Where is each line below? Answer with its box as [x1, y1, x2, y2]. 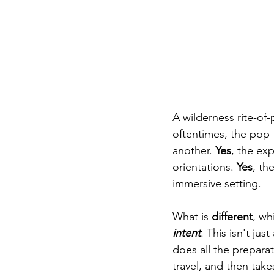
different [212, 209, 253, 223]
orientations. [172, 160, 237, 174]
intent [172, 226, 201, 240]
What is [172, 209, 212, 223]
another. [172, 143, 215, 157]
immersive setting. [172, 176, 264, 190]
